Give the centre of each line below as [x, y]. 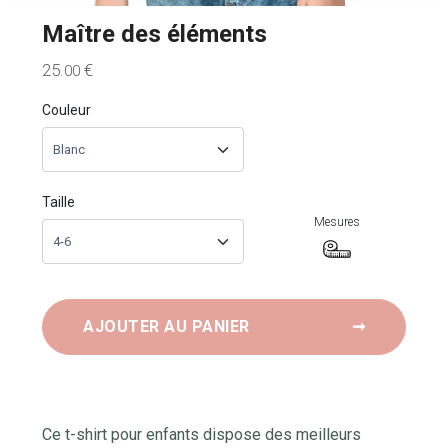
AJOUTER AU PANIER [168, 326]
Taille [58, 202]
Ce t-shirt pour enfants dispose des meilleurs [201, 434]
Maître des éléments [154, 34]
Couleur [66, 110]
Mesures [337, 222]
